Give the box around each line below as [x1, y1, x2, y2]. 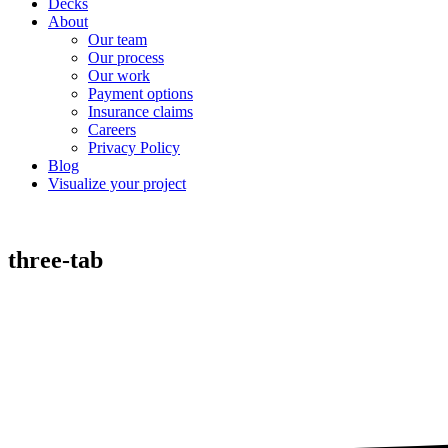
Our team [88, 31, 147, 48]
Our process [88, 49, 164, 66]
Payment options [88, 85, 193, 102]
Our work [88, 67, 150, 84]
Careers [88, 121, 136, 138]
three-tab [8, 246, 103, 273]
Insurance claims [88, 103, 193, 120]
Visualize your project [48, 175, 186, 192]
